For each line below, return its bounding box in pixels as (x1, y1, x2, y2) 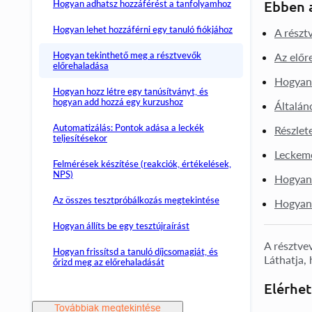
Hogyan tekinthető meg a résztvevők (53, 49, 201, 61)
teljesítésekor (53, 132, 107, 143)
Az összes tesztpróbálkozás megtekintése (53, 194, 219, 205)
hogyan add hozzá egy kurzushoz (53, 96, 183, 107)
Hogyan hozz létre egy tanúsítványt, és (53, 86, 208, 97)
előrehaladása (53, 60, 109, 71)
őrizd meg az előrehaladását (53, 256, 164, 267)
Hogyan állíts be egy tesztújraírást (53, 220, 189, 231)
